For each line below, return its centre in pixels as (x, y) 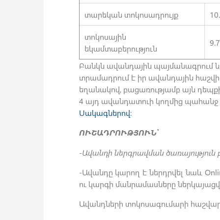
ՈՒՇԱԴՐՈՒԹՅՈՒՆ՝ (119, 132)
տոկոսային (105, 36)
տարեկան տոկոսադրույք (131, 14)
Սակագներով (104, 112)
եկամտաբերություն (121, 48)
